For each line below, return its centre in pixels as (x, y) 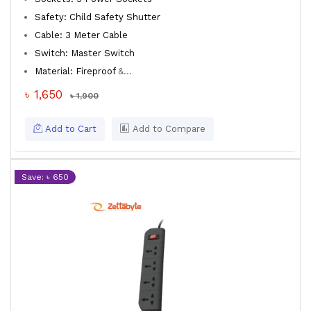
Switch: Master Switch (85, 53)
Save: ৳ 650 (45, 177)
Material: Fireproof (75, 71)
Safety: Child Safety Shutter (98, 17)
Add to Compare (168, 129)
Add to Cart (69, 129)
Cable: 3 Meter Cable (81, 35)
